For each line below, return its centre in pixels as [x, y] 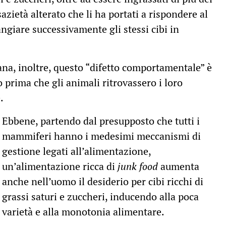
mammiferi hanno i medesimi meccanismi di [102, 136]
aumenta [179, 166]
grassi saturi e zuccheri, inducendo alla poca [101, 197]
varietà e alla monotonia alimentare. [83, 212]
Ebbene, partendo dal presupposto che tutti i [101, 121]
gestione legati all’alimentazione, [77, 151]
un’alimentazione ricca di [60, 166]
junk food [138, 166]
